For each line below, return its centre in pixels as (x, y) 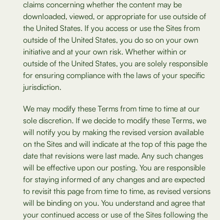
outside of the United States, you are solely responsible (115, 63)
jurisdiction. (42, 87)
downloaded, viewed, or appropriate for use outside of (115, 16)
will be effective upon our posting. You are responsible (114, 167)
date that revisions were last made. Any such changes (113, 156)
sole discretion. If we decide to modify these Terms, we (115, 120)
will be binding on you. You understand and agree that (114, 203)
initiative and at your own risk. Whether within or (105, 52)
